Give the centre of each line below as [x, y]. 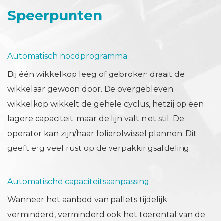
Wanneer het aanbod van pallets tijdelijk [87, 200]
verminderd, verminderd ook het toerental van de [106, 215]
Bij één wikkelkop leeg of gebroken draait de [96, 74]
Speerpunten [55, 16]
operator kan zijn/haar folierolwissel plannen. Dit [102, 134]
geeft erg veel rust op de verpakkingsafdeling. [99, 148]
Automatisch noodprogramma [67, 56]
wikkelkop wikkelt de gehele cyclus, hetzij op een [106, 104]
